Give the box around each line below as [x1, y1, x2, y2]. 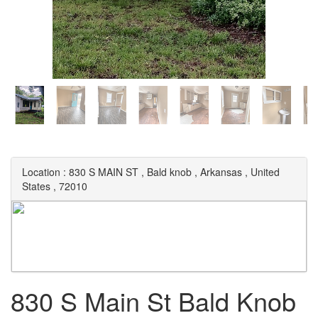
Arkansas [200, 165, 242, 179]
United [251, 165, 280, 179]
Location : [22, 165, 66, 179]
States [22, 179, 50, 193]
